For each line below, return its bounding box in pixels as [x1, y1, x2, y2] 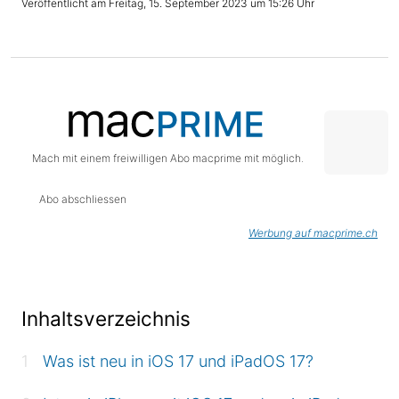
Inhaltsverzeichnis [21, 306, 191, 330]
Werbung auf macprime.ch [248, 226, 378, 240]
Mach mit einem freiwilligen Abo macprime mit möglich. [32, 151, 304, 165]
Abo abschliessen [39, 192, 126, 206]
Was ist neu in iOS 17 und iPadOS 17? [43, 352, 313, 370]
